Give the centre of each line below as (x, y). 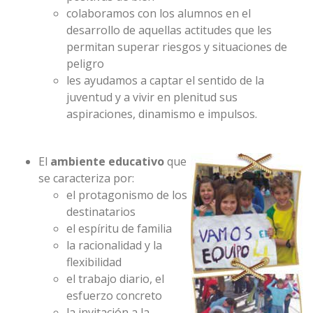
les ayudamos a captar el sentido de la (165, 80)
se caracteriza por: (86, 178)
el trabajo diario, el (115, 279)
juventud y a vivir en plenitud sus (152, 97)
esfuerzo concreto (114, 296)
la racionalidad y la (114, 245)
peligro (85, 64)
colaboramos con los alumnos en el (159, 13)
